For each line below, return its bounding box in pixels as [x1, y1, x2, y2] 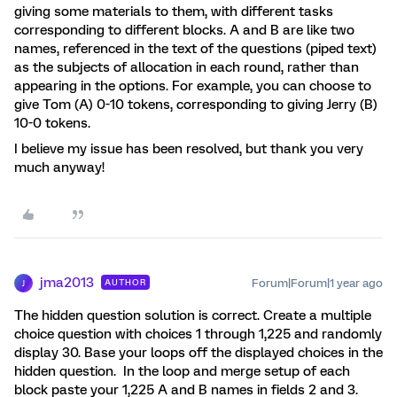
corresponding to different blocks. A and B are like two [14, 22, 354, 39]
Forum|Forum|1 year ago [252, 276, 383, 291]
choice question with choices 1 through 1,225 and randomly [14, 326, 382, 343]
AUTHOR [105, 277, 146, 288]
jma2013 [40, 275, 94, 292]
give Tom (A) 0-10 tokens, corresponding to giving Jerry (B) [14, 97, 378, 113]
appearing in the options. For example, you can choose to [14, 78, 371, 95]
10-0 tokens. [14, 115, 90, 132]
